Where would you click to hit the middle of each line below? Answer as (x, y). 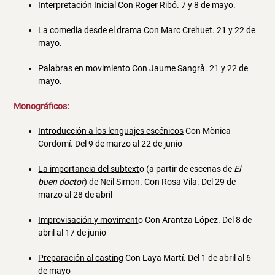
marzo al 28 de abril (76, 194)
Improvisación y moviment (88, 219)
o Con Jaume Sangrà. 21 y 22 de (187, 68)
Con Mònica (207, 130)
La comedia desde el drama (90, 30)
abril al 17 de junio (72, 232)
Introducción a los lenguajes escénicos (111, 130)
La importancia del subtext (89, 168)
